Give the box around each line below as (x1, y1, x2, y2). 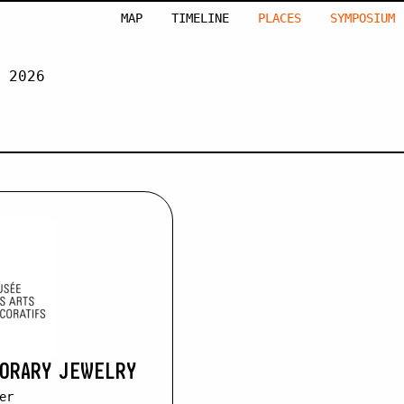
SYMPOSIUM (330, 11, 396, 25)
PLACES (258, 11, 302, 25)
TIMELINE (171, 11, 230, 25)
